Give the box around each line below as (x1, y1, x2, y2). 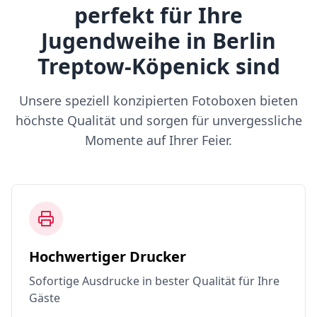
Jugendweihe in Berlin (41, 26, 276, 55)
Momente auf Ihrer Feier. (85, 132, 232, 149)
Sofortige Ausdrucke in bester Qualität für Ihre (29, 273, 279, 289)
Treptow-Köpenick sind (37, 52, 280, 81)
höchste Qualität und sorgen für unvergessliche (15, 112, 302, 129)
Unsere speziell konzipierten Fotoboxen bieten (19, 92, 298, 109)
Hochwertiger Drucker (29, 247, 186, 266)
